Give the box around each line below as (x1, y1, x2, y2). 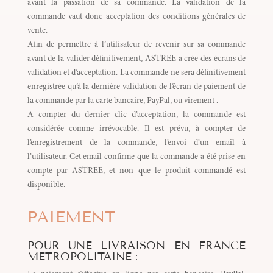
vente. (27, 27, 48, 36)
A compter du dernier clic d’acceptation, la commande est (27, 111, 246, 120)
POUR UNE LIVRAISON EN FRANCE (27, 239, 246, 253)
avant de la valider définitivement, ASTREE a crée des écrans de (27, 55, 246, 64)
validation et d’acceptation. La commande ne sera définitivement (27, 69, 246, 78)
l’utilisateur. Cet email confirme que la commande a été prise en (27, 153, 246, 162)
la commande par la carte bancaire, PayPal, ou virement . (27, 97, 218, 106)
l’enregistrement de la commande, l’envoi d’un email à (27, 139, 246, 148)
